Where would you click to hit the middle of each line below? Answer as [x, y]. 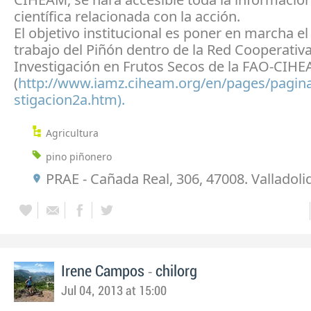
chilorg [176, 272]
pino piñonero [79, 157]
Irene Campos [103, 272]
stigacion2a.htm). [69, 100]
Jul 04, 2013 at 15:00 [114, 292]
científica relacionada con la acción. [127, 17]
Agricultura [72, 133]
